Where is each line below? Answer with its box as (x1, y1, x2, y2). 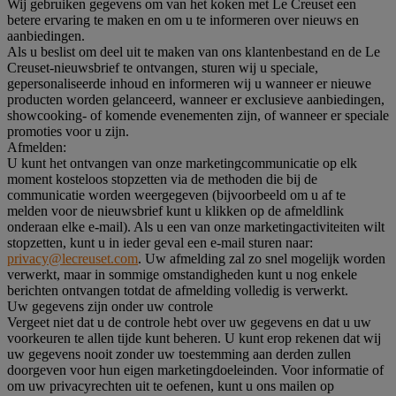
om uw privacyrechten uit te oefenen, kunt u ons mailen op (7, 377, 334, 393)
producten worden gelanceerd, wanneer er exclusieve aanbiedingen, (7, 91, 385, 107)
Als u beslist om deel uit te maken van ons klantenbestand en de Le (7, 43, 380, 59)
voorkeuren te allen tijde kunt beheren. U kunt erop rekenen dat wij (7, 330, 381, 346)
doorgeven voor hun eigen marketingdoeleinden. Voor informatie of (7, 362, 384, 377)
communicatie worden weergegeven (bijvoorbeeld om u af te (7, 187, 346, 202)
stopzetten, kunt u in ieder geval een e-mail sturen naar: (7, 234, 313, 250)
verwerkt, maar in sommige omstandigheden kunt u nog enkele (7, 266, 357, 282)
